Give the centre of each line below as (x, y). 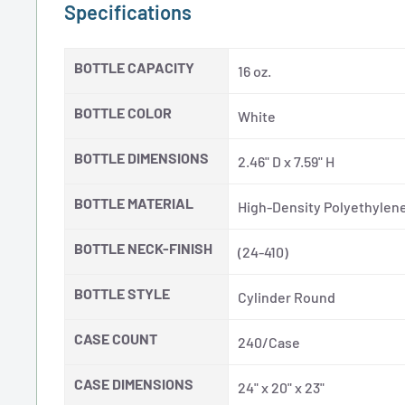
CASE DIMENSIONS (134, 384)
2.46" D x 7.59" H (286, 162)
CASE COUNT (116, 339)
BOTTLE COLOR (123, 113)
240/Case (269, 343)
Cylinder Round (287, 297)
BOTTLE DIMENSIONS (141, 158)
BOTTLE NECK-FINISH (143, 249)
